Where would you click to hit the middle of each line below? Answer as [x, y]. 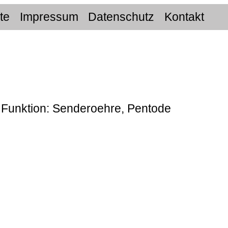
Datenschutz [121, 17]
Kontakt [184, 17]
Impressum [49, 17]
